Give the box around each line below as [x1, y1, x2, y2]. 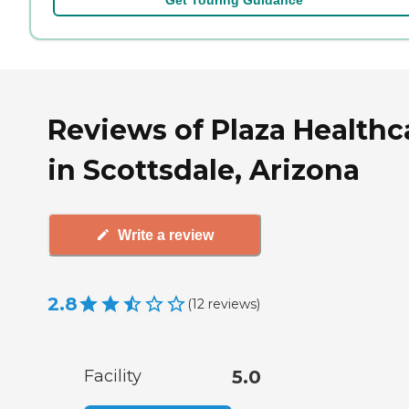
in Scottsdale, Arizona [47, 152, 360, 187]
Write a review [117, 226, 214, 243]
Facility [84, 366, 142, 387]
